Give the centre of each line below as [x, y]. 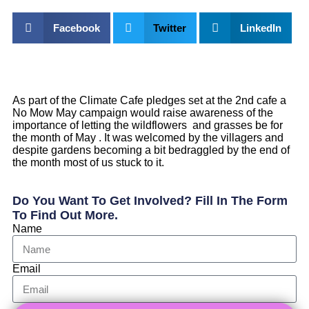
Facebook [76, 28]
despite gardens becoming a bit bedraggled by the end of [151, 150]
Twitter [170, 28]
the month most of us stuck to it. [88, 162]
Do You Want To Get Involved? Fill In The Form [150, 201]
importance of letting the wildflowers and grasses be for [148, 125]
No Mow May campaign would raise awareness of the [143, 113]
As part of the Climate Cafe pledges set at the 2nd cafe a [149, 100]
